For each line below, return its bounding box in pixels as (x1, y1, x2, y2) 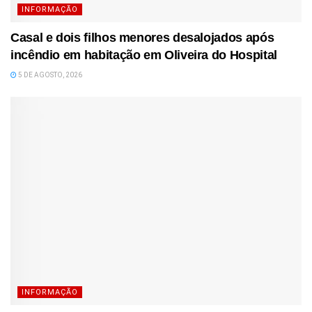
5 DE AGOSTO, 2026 (17, 70, 82, 79)
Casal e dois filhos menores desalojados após (10, 30, 274, 45)
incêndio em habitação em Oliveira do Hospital (10, 47, 277, 62)
